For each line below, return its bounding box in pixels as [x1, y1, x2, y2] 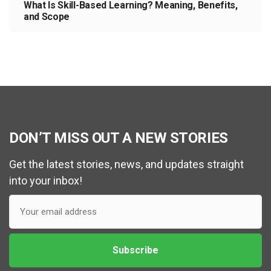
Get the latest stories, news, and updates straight [9, 158, 244, 171]
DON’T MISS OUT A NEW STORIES [9, 129, 228, 147]
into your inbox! [9, 174, 82, 188]
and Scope [24, 11, 70, 23]
